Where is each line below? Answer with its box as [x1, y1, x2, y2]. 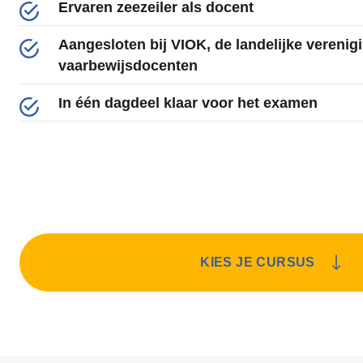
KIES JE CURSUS [200, 255, 315, 269]
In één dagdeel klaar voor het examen [58, 95, 318, 111]
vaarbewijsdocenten [58, 58, 198, 74]
